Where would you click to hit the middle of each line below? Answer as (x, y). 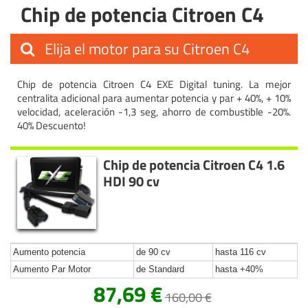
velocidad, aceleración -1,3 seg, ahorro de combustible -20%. (154, 111)
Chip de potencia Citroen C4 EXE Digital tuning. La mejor (154, 84)
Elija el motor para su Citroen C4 (145, 48)
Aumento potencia (49, 252)
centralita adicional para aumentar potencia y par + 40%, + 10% (154, 98)
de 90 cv (153, 252)
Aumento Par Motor (52, 269)
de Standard (160, 269)
